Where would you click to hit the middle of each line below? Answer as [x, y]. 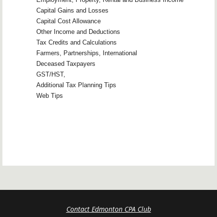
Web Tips [50, 95]
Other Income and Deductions [78, 31]
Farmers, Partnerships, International [87, 53]
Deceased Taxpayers [66, 63]
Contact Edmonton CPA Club [108, 209]
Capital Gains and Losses [72, 10]
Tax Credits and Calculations [77, 42]
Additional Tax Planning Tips [76, 85]
